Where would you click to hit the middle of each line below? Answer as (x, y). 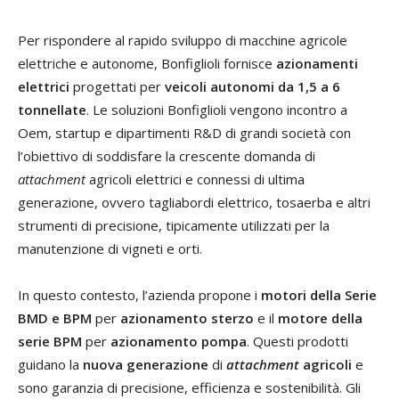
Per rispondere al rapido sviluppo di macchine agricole (183, 40)
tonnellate (52, 110)
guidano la (50, 364)
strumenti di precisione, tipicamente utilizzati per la (174, 225)
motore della (320, 318)
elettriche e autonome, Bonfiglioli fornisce (147, 63)
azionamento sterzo (187, 318)
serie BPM (50, 341)
